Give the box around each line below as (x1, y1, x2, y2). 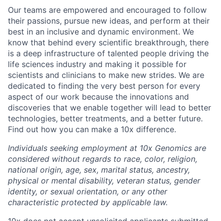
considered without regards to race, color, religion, (8, 153, 197, 164)
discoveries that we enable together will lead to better (8, 102, 211, 112)
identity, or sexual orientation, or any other (8, 186, 167, 196)
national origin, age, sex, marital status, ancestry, (8, 164, 190, 175)
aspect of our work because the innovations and (8, 91, 189, 102)
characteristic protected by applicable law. (8, 197, 168, 207)
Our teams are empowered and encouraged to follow (8, 4, 207, 15)
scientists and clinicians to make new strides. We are (8, 70, 204, 80)
